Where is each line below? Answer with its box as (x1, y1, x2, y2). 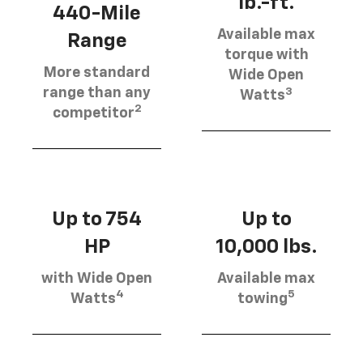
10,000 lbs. (215, 237, 318, 257)
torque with (224, 48, 309, 63)
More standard (44, 65, 150, 80)
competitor (52, 105, 135, 121)
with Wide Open (41, 271, 152, 286)
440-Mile (53, 3, 141, 23)
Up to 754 (52, 209, 142, 229)
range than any (43, 85, 151, 100)
